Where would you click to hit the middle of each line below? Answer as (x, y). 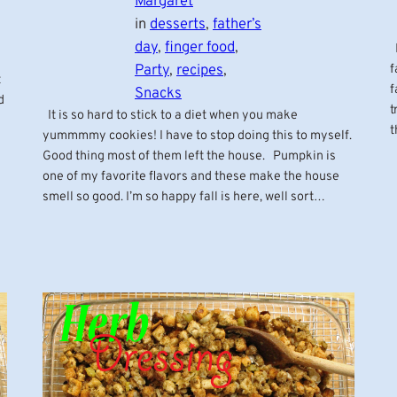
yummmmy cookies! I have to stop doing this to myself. (197, 136)
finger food (200, 47)
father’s (237, 24)
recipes (200, 70)
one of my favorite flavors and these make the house (191, 176)
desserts (178, 24)
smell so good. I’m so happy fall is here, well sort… (184, 197)
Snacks (158, 93)
